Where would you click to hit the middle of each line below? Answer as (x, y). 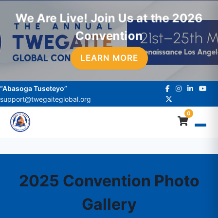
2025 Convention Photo (109, 181)
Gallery (109, 204)
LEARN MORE (109, 58)
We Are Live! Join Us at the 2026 (109, 18)
